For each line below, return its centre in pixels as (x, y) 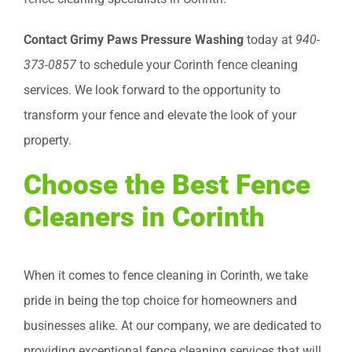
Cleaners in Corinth (144, 217)
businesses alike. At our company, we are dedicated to (172, 326)
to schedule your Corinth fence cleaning (187, 65)
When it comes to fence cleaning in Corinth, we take (166, 276)
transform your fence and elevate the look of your (160, 115)
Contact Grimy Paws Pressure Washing (134, 40)
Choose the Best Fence (167, 185)
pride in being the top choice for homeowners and (160, 301)
